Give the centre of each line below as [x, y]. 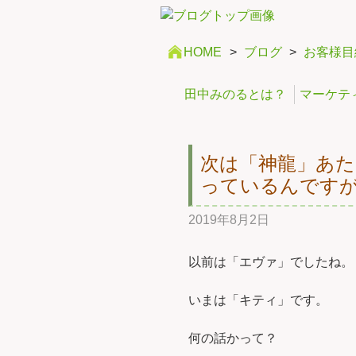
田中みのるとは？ [235, 95]
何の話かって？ [233, 339]
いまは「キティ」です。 [258, 300]
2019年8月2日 [229, 220]
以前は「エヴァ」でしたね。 [271, 262]
